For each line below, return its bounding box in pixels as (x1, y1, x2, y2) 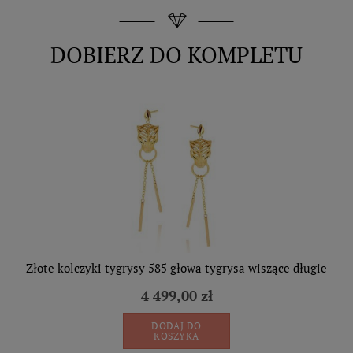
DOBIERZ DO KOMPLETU (50, 40, 303, 69)
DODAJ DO (151, 320, 202, 332)
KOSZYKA (153, 330, 199, 342)
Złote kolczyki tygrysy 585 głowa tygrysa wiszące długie (26, 260, 327, 276)
